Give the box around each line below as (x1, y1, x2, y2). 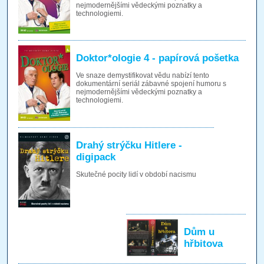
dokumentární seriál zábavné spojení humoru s (75, 80, 226, 88)
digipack (75, 151, 115, 163)
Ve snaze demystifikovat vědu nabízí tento (75, 71, 209, 80)
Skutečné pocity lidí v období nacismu (75, 170, 196, 179)
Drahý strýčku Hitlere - (75, 139, 182, 151)
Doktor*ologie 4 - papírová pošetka (75, 52, 239, 64)
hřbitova (183, 238, 223, 250)
